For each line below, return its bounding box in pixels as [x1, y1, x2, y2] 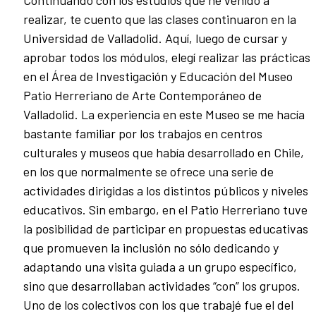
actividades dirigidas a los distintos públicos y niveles [23, 183, 308, 199]
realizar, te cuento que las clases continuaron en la [23, 11, 296, 28]
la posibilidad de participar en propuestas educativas [23, 221, 308, 237]
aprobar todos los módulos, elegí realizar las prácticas [23, 49, 310, 66]
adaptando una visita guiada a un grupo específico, [23, 259, 297, 275]
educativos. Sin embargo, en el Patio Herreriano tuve [23, 202, 308, 218]
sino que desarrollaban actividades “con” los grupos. [23, 278, 300, 294]
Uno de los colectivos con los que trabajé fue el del [23, 297, 293, 313]
